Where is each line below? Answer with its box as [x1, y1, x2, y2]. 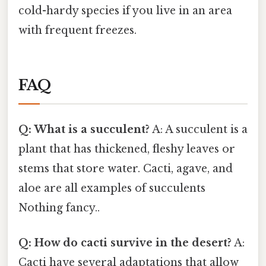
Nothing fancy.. [18, 201, 100, 214]
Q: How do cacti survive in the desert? [18, 236, 232, 250]
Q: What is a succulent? [18, 122, 150, 136]
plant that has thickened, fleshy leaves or [18, 142, 235, 156]
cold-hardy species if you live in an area [18, 4, 232, 17]
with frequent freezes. [18, 23, 137, 37]
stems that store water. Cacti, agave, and [18, 161, 233, 175]
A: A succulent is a [150, 122, 248, 136]
